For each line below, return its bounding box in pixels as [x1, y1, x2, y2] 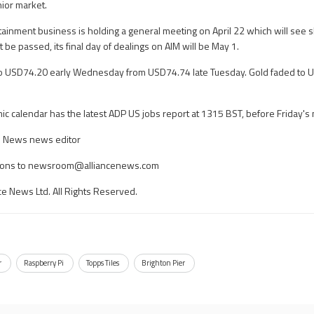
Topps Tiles [86, 257, 120, 268]
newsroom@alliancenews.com [28, 158, 160, 172]
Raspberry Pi [24, 257, 64, 268]
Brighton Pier [142, 257, 186, 268]
